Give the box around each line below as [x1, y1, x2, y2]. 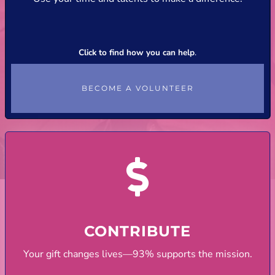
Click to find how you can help [79, 47, 195, 59]
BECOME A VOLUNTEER [81, 83, 194, 93]
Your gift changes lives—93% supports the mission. [23, 247, 252, 261]
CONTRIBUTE [84, 222, 191, 240]
